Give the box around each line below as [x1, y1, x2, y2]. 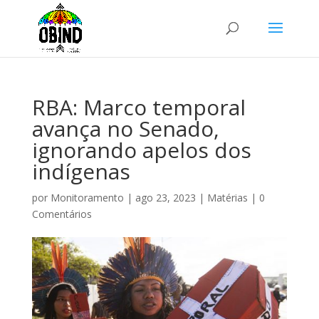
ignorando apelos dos [31, 135, 251, 164]
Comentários [31, 207, 92, 221]
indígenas [31, 157, 130, 186]
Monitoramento [50, 191, 124, 204]
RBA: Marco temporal [31, 93, 246, 122]
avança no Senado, [31, 114, 219, 143]
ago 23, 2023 [135, 191, 196, 204]
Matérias [206, 191, 248, 204]
